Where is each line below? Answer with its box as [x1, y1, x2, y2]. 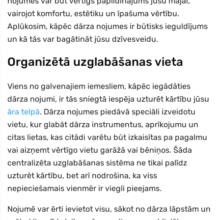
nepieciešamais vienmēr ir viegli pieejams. [7, 184, 162, 193]
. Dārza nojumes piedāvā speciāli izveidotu [40, 107, 195, 117]
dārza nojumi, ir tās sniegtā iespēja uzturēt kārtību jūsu [7, 94, 209, 104]
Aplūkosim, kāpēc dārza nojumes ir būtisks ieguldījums [7, 22, 208, 31]
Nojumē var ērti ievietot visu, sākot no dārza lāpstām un [7, 204, 211, 214]
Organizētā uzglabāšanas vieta [7, 55, 183, 69]
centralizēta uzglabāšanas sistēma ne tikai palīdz [7, 158, 187, 168]
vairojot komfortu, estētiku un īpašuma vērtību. [7, 9, 179, 19]
